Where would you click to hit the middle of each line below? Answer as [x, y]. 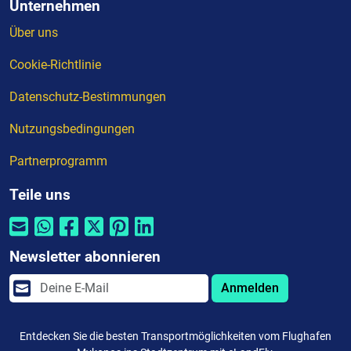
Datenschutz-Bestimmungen [88, 96]
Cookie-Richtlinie [55, 64]
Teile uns [40, 194]
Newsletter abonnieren [85, 256]
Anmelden [250, 288]
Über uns [34, 32]
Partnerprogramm [58, 161]
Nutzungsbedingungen [72, 128]
